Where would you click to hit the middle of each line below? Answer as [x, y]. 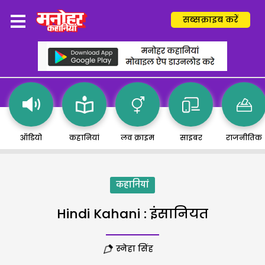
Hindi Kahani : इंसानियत [132, 214]
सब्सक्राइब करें [211, 20]
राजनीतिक [244, 138]
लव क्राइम [138, 138]
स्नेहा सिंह [134, 248]
